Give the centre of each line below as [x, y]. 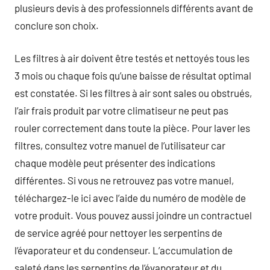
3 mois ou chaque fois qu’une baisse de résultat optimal [133, 75]
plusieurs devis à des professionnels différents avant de [134, 8]
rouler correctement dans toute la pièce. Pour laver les [132, 128]
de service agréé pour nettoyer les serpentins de [118, 233]
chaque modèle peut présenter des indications [115, 163]
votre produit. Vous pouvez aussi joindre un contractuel [133, 215]
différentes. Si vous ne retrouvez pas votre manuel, [124, 180]
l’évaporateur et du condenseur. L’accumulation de [124, 250]
